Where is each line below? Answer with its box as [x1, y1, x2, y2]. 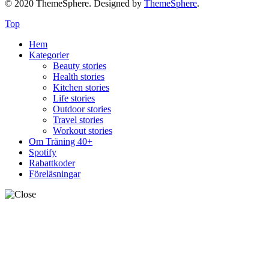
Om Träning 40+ [29, 136, 92, 147]
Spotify [29, 147, 56, 158]
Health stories [53, 71, 104, 82]
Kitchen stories [53, 82, 109, 93]
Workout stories [53, 125, 112, 136]
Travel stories [53, 115, 103, 125]
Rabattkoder [29, 158, 75, 169]
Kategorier [29, 50, 69, 61]
